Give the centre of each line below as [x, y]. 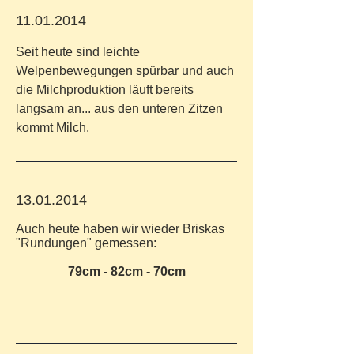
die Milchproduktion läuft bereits [105, 90]
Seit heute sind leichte [78, 52]
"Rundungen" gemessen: [86, 243]
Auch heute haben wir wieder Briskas [120, 229]
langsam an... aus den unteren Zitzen [119, 109]
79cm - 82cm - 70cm [126, 271]
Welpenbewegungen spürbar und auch [125, 71]
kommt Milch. [53, 128]
